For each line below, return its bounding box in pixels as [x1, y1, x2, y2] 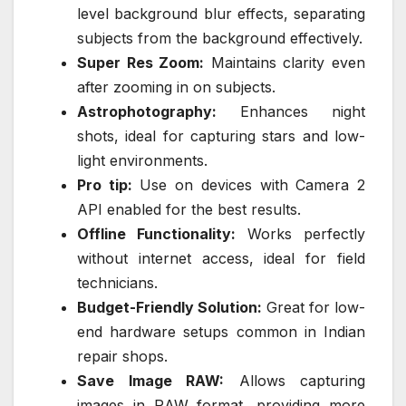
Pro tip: [77, 176, 132, 195]
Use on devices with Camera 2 [131, 176, 366, 195]
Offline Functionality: [77, 225, 236, 244]
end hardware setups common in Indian [77, 323, 365, 342]
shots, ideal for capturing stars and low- [77, 127, 365, 146]
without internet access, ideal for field [77, 249, 365, 268]
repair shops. [77, 347, 168, 366]
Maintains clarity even [204, 53, 366, 72]
